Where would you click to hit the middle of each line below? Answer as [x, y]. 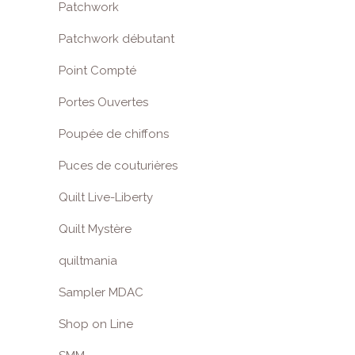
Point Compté [97, 71]
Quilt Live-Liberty [106, 197]
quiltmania [88, 261]
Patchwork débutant [116, 39]
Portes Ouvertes [103, 102]
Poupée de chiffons [114, 134]
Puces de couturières [118, 166]
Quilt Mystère [95, 229]
